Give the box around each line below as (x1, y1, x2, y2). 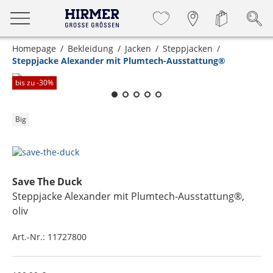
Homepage (12, 43, 56, 54)
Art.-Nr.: (12, 231, 48, 243)
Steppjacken (163, 43, 213, 54)
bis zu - (15, 77, 39, 88)
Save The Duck (12, 175, 82, 188)
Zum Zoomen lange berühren (88, 55, 203, 65)
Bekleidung (68, 43, 113, 54)
